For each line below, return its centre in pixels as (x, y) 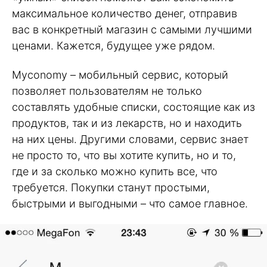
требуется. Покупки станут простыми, (111, 187)
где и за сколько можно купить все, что (115, 171)
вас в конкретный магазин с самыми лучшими (132, 30)
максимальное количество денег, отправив (125, 14)
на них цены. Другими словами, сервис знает (130, 139)
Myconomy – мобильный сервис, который (120, 74)
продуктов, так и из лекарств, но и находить (127, 123)
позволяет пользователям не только (107, 91)
